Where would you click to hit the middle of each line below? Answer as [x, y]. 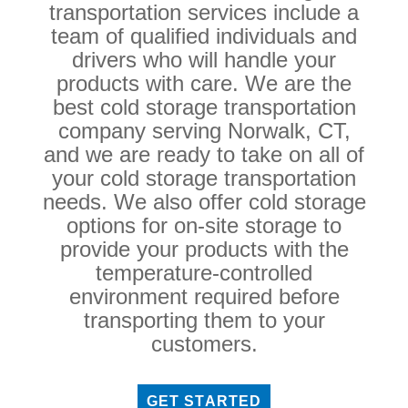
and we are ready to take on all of [204, 155]
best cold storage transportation [204, 107]
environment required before [204, 297]
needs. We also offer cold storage [204, 202]
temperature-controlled [204, 273]
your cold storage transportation [204, 178]
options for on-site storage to [204, 226]
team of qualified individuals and [204, 36]
